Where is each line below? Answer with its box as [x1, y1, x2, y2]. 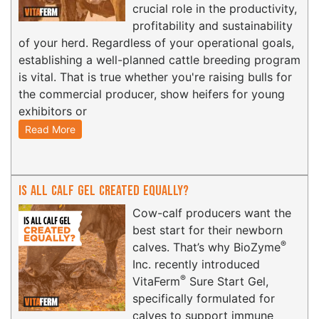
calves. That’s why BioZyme [132, 240, 281, 255]
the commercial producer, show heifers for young [19, 87, 285, 102]
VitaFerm [132, 274, 180, 289]
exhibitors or [19, 104, 87, 119]
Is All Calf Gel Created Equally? [19, 182, 192, 200]
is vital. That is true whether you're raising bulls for [19, 70, 292, 85]
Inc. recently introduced [132, 257, 260, 272]
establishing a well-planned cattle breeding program [19, 53, 300, 68]
